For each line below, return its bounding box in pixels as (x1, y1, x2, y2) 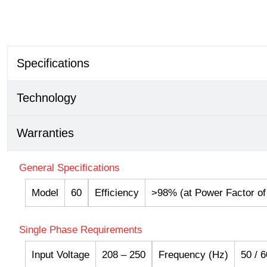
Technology (17, 91, 76, 105)
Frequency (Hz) (159, 249, 228, 261)
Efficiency (95, 187, 139, 199)
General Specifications (19, 162, 120, 174)
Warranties (17, 126, 74, 140)
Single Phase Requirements (19, 224, 142, 236)
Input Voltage (32, 249, 89, 261)
